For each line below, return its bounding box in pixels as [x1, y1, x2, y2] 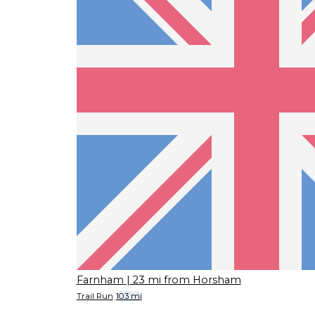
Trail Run [76, 290, 113, 301]
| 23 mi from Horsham [126, 274, 241, 287]
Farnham [76, 274, 124, 287]
